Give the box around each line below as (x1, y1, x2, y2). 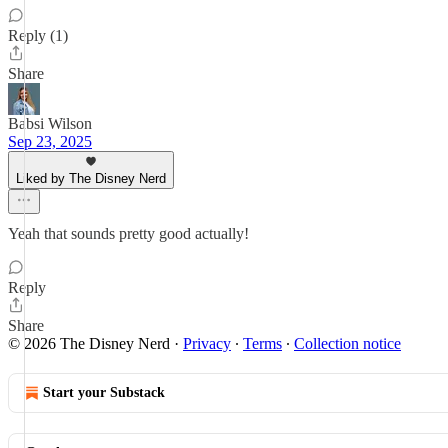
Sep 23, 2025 (8, 133, 92, 150)
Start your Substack (43, 385, 165, 400)
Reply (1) (8, 27, 68, 44)
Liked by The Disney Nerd (16, 171, 166, 186)
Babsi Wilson (8, 115, 92, 132)
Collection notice (294, 335, 401, 352)
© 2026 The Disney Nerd (8, 335, 170, 352)
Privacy (183, 335, 231, 352)
